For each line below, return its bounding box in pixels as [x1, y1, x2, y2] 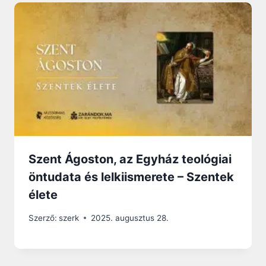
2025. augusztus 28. [91, 213, 169, 223]
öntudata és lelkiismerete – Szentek [28, 170, 234, 185]
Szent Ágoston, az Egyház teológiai [28, 152, 232, 167]
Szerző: [28, 213, 57, 223]
